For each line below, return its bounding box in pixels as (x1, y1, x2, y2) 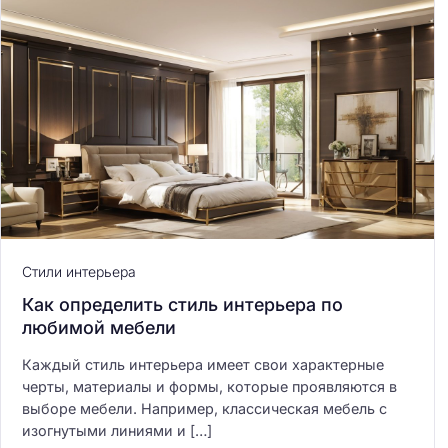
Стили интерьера (22, 262, 136, 280)
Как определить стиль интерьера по (22, 293, 343, 315)
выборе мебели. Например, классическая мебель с (22, 399, 387, 417)
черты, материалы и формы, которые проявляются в (22, 377, 397, 395)
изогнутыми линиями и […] (22, 421, 212, 439)
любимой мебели (22, 316, 176, 338)
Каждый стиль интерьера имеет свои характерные (22, 355, 384, 373)
